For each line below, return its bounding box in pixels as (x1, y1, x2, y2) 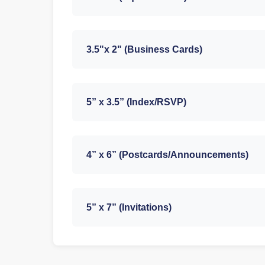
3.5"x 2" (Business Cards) (86, 44, 202, 55)
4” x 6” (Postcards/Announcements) (86, 150, 248, 160)
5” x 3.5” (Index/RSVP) (86, 97, 186, 108)
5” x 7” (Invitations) (86, 202, 172, 213)
